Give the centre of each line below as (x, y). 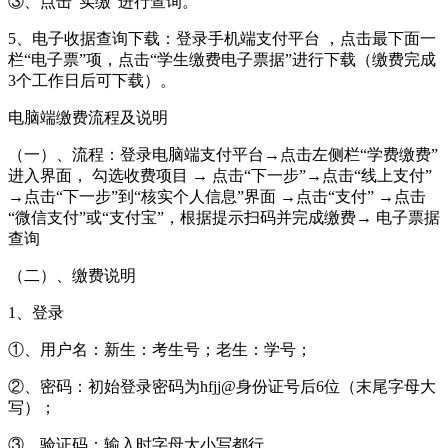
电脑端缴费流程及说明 (88, 118)
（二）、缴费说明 (72, 276)
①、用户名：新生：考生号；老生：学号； (160, 350)
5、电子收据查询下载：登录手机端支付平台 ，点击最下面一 (222, 39)
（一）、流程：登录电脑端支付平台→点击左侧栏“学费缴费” (223, 155)
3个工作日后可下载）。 (92, 81)
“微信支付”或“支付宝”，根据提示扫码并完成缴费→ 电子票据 (224, 218)
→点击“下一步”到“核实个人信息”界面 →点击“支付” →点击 (217, 197)
